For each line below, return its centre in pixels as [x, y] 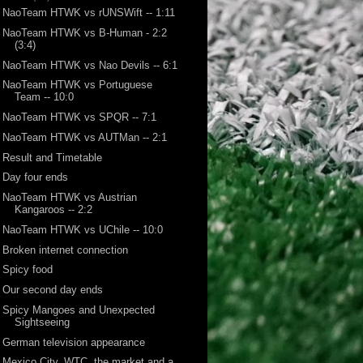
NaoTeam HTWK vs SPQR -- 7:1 [80, 117]
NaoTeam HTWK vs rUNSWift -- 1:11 [89, 13]
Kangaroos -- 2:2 [54, 210]
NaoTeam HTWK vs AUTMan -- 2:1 [85, 137]
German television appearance [74, 342]
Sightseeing [43, 322]
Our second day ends [53, 290]
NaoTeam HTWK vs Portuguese [78, 85]
